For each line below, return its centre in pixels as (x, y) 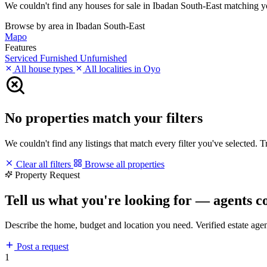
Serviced (22, 58)
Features (21, 47)
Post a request (41, 247)
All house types (44, 69)
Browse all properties (123, 164)
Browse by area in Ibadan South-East (75, 26)
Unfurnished (103, 58)
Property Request (47, 175)
